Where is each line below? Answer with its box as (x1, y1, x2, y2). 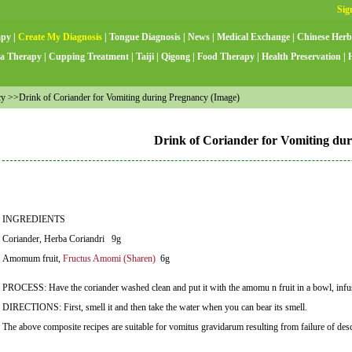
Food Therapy (197, 51, 255, 62)
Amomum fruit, (2, 252, 63, 264)
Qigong (161, 51, 190, 62)
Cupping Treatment (49, 51, 129, 62)
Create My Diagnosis (18, 31, 102, 42)
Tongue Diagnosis (109, 31, 181, 42)
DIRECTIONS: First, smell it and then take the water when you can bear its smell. (2, 301, 307, 313)
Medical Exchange (217, 31, 290, 42)
